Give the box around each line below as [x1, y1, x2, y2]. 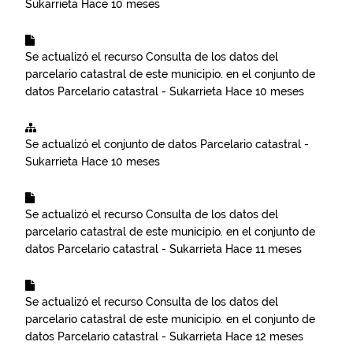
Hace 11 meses [225, 243, 302, 255]
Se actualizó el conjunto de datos [25, 138, 200, 150]
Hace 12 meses [225, 330, 303, 343]
